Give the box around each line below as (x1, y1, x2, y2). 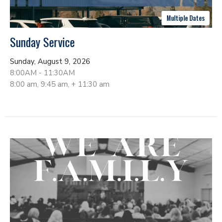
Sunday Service (10, 33, 75, 51)
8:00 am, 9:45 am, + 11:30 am (10, 79, 110, 89)
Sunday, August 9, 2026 (10, 56, 90, 66)
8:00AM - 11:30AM (10, 68, 75, 78)
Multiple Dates (166, 13, 205, 23)
